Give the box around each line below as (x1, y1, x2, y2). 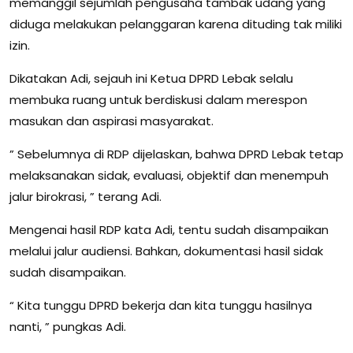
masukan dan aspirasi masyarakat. (9, 112, 214, 129)
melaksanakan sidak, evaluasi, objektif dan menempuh (9, 166, 329, 184)
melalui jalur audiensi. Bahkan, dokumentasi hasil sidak (9, 242, 323, 259)
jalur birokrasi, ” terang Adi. (9, 188, 162, 205)
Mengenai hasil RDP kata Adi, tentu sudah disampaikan (9, 221, 329, 238)
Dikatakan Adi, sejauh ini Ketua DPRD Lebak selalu (9, 69, 293, 87)
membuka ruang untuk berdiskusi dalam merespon (9, 91, 307, 108)
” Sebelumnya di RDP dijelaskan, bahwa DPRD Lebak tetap (9, 145, 344, 162)
